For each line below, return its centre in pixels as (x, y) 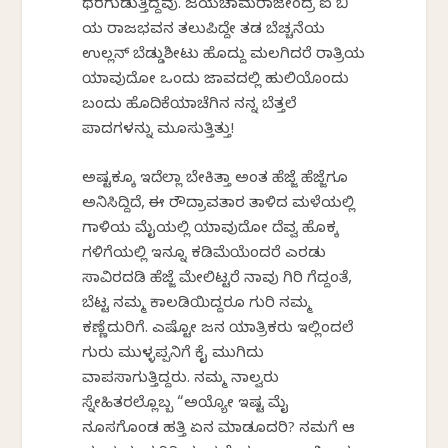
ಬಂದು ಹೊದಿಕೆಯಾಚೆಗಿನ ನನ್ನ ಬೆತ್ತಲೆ (190, 105)
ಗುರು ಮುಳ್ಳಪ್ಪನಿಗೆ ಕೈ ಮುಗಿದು (173, 354)
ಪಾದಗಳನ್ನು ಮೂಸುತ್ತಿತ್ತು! (158, 130)
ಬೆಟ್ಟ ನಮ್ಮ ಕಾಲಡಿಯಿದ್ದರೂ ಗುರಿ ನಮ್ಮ (197, 304)
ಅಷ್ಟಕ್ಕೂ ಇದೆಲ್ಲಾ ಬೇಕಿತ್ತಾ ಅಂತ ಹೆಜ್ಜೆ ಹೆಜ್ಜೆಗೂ (215, 179)
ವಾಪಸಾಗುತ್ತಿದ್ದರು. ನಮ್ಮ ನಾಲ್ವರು (181, 379)
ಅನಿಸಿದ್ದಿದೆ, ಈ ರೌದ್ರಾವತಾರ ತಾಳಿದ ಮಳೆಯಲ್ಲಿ (219, 204)
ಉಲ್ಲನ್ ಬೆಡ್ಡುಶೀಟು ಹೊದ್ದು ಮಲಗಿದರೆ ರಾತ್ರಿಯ (224, 55)
